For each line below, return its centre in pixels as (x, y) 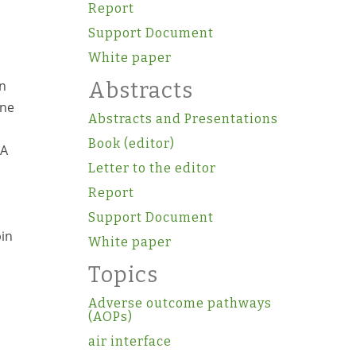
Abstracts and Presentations (183, 119)
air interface (130, 341)
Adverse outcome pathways (180, 303)
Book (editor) (131, 143)
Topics (123, 275)
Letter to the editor (152, 168)
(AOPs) (110, 317)
